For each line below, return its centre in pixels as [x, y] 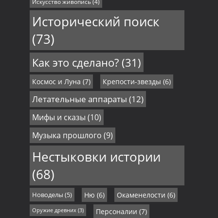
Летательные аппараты [79, 99]
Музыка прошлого [67, 136]
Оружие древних [54, 210]
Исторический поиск [96, 22]
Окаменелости [141, 195]
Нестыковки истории [96, 157]
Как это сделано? [75, 63]
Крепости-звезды [132, 82]
